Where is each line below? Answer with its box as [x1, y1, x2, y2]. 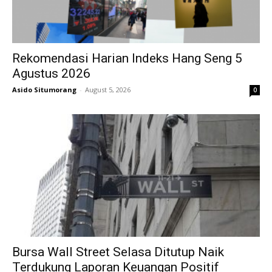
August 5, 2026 [85, 85, 131, 95]
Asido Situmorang [12, 85, 76, 95]
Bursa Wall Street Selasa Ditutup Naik [12, 244, 224, 259]
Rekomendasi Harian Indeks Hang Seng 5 [12, 51, 242, 66]
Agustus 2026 [12, 66, 90, 81]
